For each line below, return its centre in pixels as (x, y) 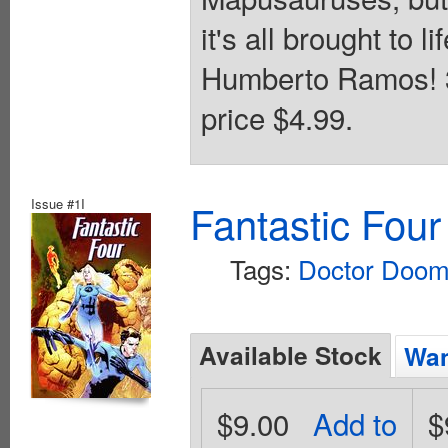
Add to (355, 423)
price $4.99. (277, 116)
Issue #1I (58, 204)
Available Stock (290, 355)
